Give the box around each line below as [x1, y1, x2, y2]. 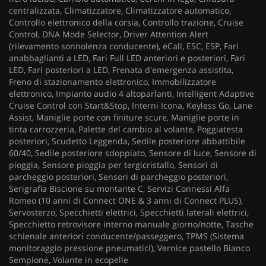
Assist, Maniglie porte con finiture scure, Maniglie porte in [9, 111, 239, 123]
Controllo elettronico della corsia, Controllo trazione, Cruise [9, 16, 243, 28]
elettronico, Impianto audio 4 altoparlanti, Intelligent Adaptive [9, 87, 254, 99]
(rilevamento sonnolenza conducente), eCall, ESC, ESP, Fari [9, 40, 239, 52]
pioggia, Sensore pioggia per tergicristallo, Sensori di [9, 159, 218, 170]
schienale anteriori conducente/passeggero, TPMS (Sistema [9, 230, 244, 242]
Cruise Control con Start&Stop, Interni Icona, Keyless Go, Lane [9, 99, 252, 111]
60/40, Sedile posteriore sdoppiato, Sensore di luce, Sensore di [9, 147, 256, 159]
